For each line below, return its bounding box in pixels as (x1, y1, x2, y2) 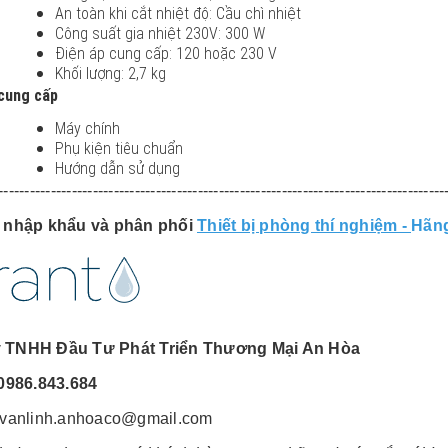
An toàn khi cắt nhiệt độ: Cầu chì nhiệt (55, 3, 301, 23)
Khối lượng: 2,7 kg (55, 63, 166, 83)
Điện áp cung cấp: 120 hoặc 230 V (55, 43, 277, 63)
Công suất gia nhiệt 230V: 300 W (55, 23, 265, 43)
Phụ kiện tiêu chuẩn (55, 138, 183, 158)
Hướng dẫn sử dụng (55, 158, 180, 178)
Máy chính (55, 118, 120, 138)
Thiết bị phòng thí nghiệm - (197, 216, 411, 234)
